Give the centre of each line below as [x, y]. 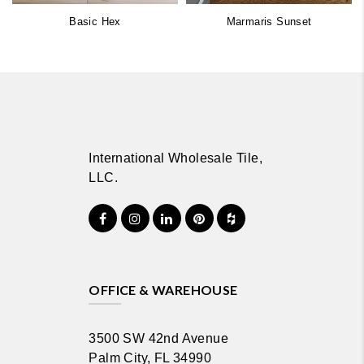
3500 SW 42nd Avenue [158, 338]
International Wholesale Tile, [175, 158]
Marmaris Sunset [269, 21]
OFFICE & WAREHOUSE [163, 289]
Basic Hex [95, 21]
